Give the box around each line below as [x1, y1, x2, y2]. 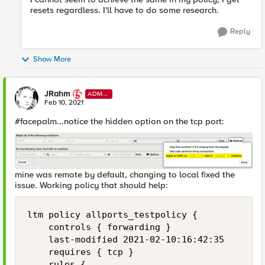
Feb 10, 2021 [44, 98, 83, 107]
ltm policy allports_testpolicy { [27, 209, 198, 221]
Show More [33, 54, 71, 64]
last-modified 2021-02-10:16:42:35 [27, 234, 224, 245]
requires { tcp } [27, 247, 134, 258]
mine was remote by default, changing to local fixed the [15, 169, 235, 180]
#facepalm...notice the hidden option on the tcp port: [15, 115, 224, 127]
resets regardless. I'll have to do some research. [30, 4, 219, 15]
